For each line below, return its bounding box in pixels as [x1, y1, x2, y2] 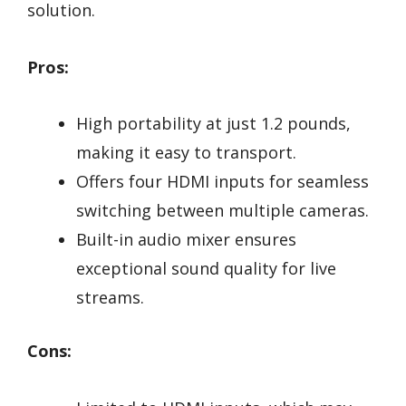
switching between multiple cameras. [76, 199, 369, 222]
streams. [76, 286, 144, 309]
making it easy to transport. [76, 141, 296, 164]
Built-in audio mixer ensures [76, 228, 296, 251]
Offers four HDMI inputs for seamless [76, 170, 369, 193]
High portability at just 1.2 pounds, [76, 112, 351, 135]
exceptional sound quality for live [76, 257, 336, 280]
